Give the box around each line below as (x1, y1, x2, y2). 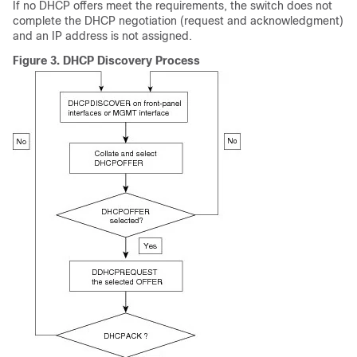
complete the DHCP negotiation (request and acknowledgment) (13, 14, 343, 27)
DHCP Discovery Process (63, 53, 200, 67)
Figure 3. (13, 53, 63, 67)
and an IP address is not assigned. (13, 29, 192, 42)
